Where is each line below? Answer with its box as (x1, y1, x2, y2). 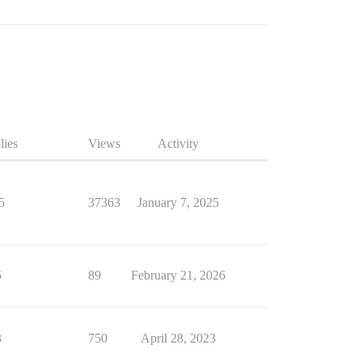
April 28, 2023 (140, 331, 216, 346)
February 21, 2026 (130, 268, 225, 283)
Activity (157, 137, 199, 151)
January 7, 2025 (137, 196, 219, 210)
